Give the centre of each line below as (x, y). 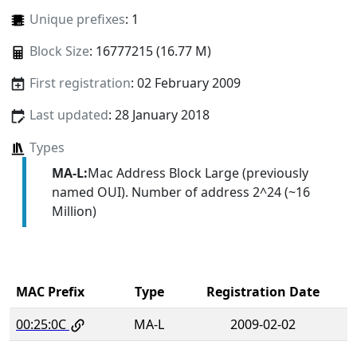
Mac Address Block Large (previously (198, 173)
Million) (74, 211)
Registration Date (263, 291)
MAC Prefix (50, 291)
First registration (80, 83)
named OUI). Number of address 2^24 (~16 (180, 192)
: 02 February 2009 (185, 83)
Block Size (59, 51)
